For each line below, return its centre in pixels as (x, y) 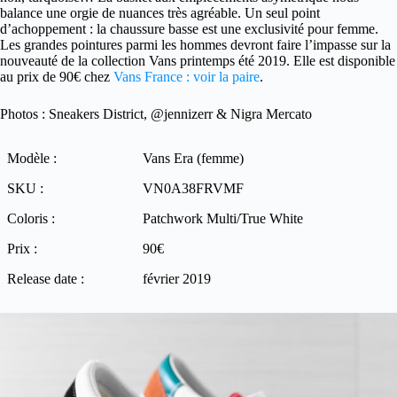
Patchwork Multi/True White (223, 219)
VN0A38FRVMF (193, 189)
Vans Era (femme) (193, 159)
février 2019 (177, 279)
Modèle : (32, 159)
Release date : (46, 279)
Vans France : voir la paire (187, 77)
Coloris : (31, 219)
